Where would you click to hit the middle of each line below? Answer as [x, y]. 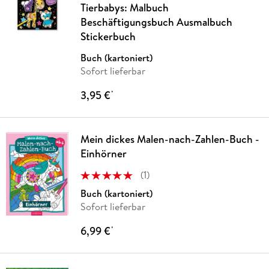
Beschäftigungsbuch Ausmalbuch [156, 22]
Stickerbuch [108, 36]
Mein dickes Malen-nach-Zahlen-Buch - [170, 139]
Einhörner [103, 153]
